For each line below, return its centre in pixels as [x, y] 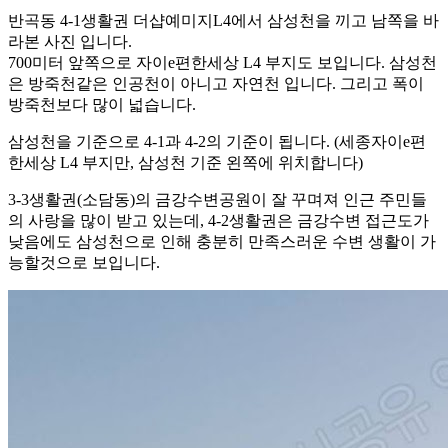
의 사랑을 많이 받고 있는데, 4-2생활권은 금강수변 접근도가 [218, 221]
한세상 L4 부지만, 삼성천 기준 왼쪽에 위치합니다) [185, 163]
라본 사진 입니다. [70, 42]
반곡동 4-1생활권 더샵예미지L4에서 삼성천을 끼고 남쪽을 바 [223, 21]
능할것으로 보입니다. [84, 263]
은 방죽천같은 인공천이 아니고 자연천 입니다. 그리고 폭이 [216, 84]
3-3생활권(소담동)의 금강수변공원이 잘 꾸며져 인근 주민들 [217, 200]
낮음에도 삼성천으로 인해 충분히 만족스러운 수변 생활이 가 [222, 242]
